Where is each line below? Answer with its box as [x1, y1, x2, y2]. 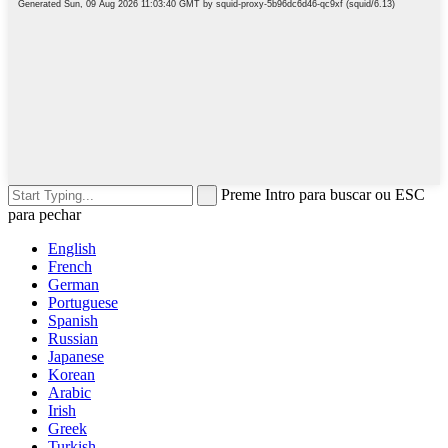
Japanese [48, 347, 104, 365]
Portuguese [48, 293, 118, 311]
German [48, 275, 99, 293]
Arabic [48, 383, 91, 401]
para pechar [8, 205, 81, 223]
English [48, 239, 96, 257]
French [48, 257, 92, 275]
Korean [48, 365, 95, 383]
